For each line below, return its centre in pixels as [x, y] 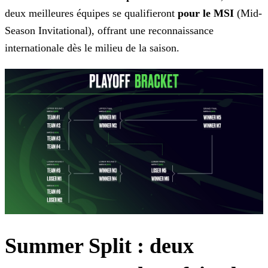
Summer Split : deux [99, 246]
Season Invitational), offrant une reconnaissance [109, 31]
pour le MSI [206, 13]
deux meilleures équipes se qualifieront [91, 13]
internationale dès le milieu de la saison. [92, 48]
